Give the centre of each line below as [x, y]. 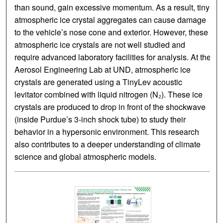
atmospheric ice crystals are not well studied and [100, 45]
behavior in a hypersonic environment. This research [107, 132]
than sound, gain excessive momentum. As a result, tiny [112, 7]
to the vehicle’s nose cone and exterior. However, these [111, 32]
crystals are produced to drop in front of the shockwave [110, 107]
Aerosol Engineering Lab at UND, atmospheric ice [103, 70]
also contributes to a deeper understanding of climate [108, 144]
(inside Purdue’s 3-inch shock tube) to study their [100, 119]
